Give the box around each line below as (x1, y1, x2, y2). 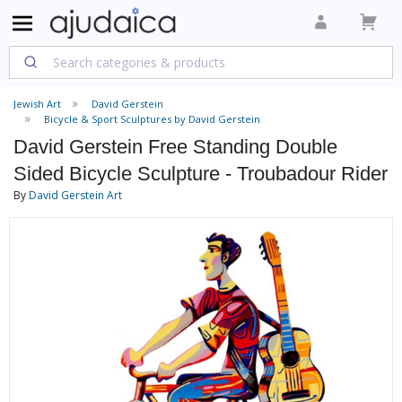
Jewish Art (13, 97, 61, 110)
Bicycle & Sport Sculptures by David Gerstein (44, 112, 260, 126)
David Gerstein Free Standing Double (13, 135, 337, 158)
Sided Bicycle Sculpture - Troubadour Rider (13, 162, 388, 185)
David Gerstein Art (29, 188, 122, 203)
